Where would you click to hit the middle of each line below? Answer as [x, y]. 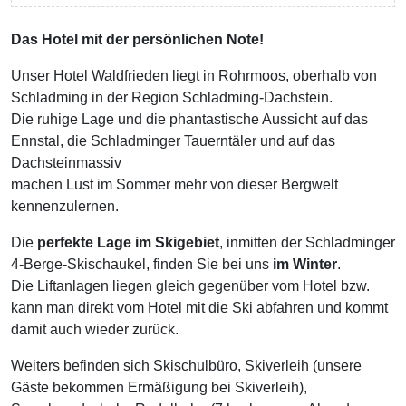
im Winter [305, 264]
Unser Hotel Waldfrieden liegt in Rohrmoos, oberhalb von [194, 76]
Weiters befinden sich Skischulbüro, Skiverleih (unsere [186, 366]
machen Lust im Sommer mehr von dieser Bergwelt [174, 184]
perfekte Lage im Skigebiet [128, 242]
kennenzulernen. [65, 206]
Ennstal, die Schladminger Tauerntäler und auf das [173, 141]
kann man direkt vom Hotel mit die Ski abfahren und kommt [199, 308]
